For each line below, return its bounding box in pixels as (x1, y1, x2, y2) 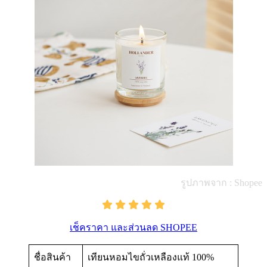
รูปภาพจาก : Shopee (181, 178, 262, 188)
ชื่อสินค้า (34, 252, 71, 262)
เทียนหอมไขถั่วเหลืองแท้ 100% (88, 252, 214, 262)
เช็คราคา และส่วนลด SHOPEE (70, 222, 197, 232)
